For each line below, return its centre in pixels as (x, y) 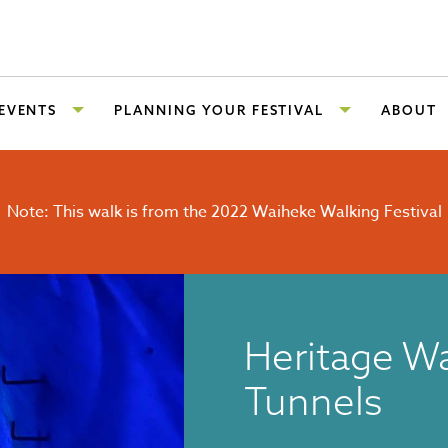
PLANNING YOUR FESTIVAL (219, 110)
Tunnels (313, 401)
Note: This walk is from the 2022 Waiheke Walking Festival (224, 212)
